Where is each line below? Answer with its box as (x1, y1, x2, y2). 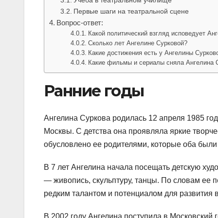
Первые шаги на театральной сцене (73, 7, 189, 15)
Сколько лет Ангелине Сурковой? (88, 39, 188, 47)
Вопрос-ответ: (56, 18, 104, 27)
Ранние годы (44, 81, 144, 100)
